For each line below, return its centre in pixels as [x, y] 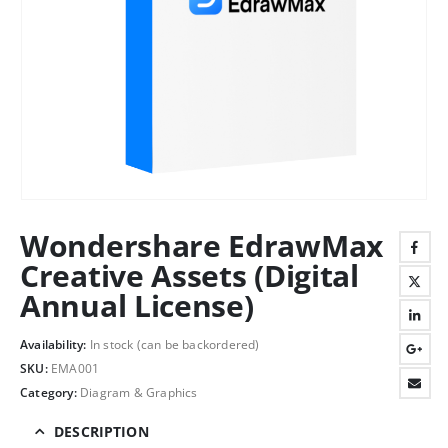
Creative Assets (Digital [189, 275]
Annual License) [137, 305]
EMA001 [75, 369]
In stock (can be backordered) [174, 345]
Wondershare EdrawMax [202, 245]
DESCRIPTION [101, 431]
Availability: [55, 345]
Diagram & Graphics [139, 392]
